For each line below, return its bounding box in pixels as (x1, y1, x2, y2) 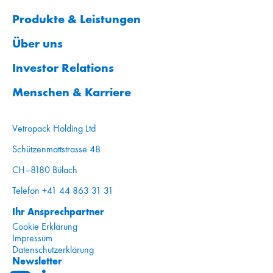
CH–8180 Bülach (12, 163, 77, 175)
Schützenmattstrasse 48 (12, 143, 101, 155)
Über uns (12, 35, 63, 51)
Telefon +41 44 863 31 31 (12, 184, 113, 196)
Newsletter (12, 254, 62, 267)
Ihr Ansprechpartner (12, 205, 104, 218)
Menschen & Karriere (12, 83, 131, 100)
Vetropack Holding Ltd (12, 122, 96, 134)
